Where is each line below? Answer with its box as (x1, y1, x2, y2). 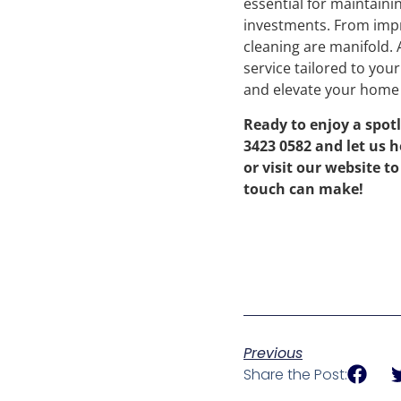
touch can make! (243, 178, 363, 199)
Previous (243, 342, 303, 363)
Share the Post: (243, 363, 347, 385)
